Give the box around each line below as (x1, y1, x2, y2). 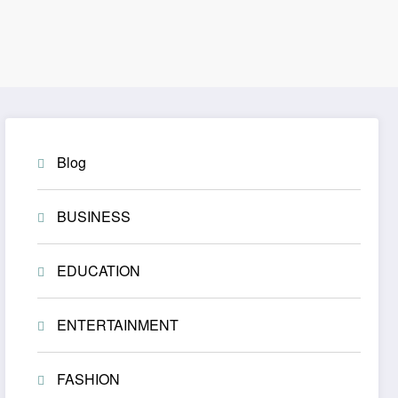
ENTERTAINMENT (57, 314, 179, 336)
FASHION (57, 369, 121, 390)
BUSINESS (57, 206, 131, 227)
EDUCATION (57, 260, 141, 282)
